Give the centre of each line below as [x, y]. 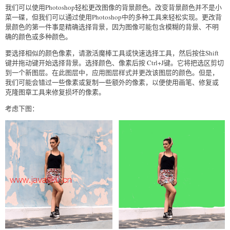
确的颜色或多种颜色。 [39, 36]
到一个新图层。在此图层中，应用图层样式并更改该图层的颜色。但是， [112, 72]
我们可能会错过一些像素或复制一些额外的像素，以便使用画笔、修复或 [112, 82]
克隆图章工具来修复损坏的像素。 [55, 92]
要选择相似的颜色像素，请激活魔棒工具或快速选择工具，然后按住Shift [112, 53]
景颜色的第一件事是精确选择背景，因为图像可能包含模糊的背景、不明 [112, 26]
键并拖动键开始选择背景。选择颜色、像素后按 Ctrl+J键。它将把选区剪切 [114, 62]
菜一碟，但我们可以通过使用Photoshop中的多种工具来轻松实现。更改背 [113, 17]
